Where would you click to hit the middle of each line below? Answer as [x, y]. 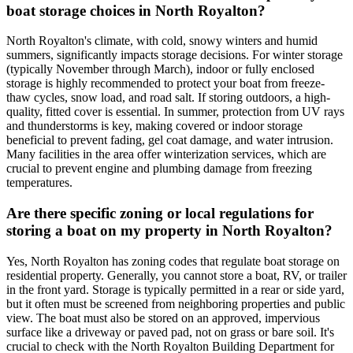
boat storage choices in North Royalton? [136, 10]
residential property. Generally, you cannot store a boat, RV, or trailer [176, 275]
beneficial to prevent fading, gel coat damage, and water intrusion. [170, 140]
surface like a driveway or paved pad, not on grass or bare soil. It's [170, 332]
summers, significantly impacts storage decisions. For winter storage [175, 55]
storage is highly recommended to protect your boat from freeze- [165, 84]
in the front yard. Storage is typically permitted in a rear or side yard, [175, 289]
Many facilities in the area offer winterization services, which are [166, 154]
